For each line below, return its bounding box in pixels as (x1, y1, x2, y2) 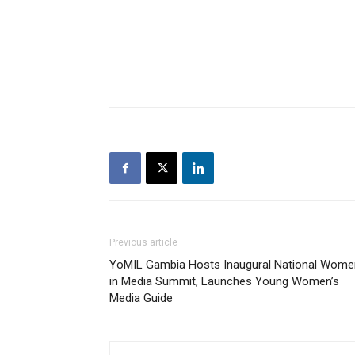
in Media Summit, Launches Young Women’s (109, 274, 339, 288)
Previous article (109, 237, 177, 248)
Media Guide (109, 291, 173, 305)
